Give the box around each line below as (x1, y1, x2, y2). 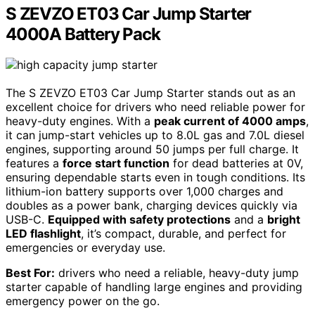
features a (6, 156, 63, 171)
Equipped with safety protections (48, 212, 231, 227)
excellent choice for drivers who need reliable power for (6, 100, 305, 115)
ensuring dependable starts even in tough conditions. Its (6, 170, 305, 185)
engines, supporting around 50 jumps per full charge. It (6, 142, 299, 157)
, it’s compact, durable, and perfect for (81, 226, 286, 241)
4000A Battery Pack (6, 23, 160, 44)
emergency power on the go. (6, 294, 160, 309)
